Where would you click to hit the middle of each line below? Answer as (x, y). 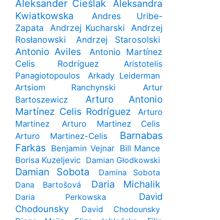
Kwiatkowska (44, 16)
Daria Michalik (126, 184)
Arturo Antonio (124, 99)
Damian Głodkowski (123, 160)
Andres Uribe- (127, 16)
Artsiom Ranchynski (65, 88)
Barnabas (141, 136)
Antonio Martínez (126, 52)
